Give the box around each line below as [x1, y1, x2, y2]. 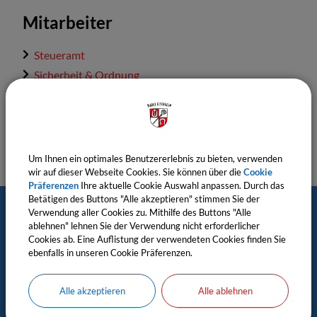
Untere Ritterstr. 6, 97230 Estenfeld [23, 292, 195, 306]
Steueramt [34, 47, 85, 62]
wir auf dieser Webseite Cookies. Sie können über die [28, 166, 243, 178]
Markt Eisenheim [23, 253, 108, 267]
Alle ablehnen [197, 284, 253, 296]
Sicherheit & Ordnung [34, 67, 139, 81]
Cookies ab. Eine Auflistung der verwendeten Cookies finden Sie [28, 233, 286, 245]
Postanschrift [23, 217, 125, 238]
